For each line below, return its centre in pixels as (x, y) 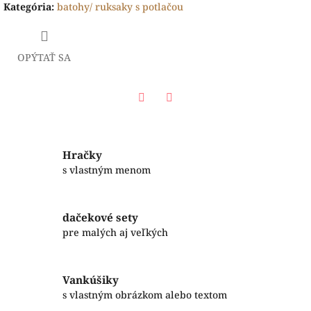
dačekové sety (100, 218)
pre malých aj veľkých (115, 233)
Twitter (186, 115)
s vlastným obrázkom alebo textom (145, 295)
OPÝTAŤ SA (44, 57)
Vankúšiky (91, 280)
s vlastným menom (107, 170)
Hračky (82, 155)
